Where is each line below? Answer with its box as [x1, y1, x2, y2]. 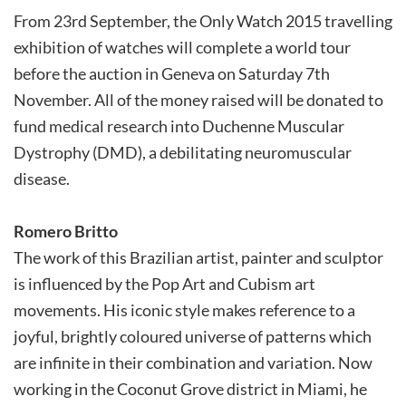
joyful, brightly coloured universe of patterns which [14, 326, 372, 347]
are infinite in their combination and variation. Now [14, 353, 372, 373]
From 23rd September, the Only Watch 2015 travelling [14, 11, 392, 31]
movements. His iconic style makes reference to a [14, 300, 355, 321]
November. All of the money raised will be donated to [14, 90, 383, 110]
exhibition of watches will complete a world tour [14, 37, 351, 57]
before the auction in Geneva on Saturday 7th [14, 63, 330, 83]
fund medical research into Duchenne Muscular [14, 116, 344, 136]
